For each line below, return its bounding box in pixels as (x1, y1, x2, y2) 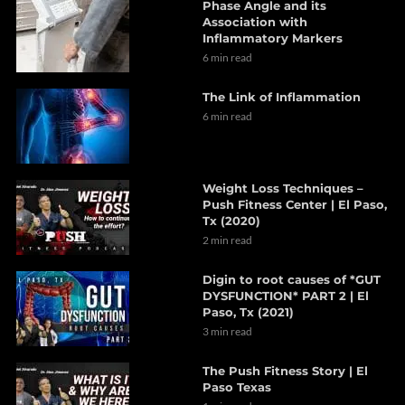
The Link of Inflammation (202, 89, 361, 104)
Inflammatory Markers (202, 31, 343, 45)
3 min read (202, 325, 252, 338)
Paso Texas (202, 380, 271, 394)
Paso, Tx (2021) (202, 305, 294, 319)
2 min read (202, 233, 252, 247)
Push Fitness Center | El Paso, (202, 197, 387, 212)
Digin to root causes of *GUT (202, 272, 381, 287)
